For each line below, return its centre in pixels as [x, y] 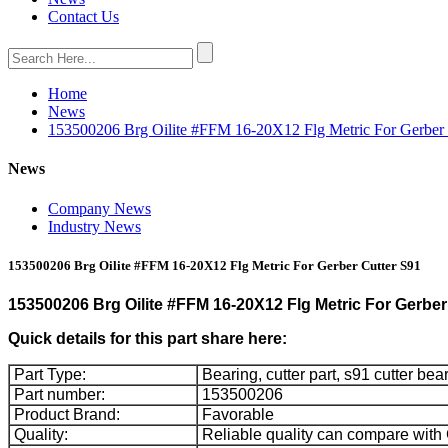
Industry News [94, 226]
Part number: [57, 394]
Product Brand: [65, 414]
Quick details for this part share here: [147, 338]
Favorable [236, 414]
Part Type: [48, 374]
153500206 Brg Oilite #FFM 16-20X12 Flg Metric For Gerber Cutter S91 [214, 265]
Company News [99, 208]
